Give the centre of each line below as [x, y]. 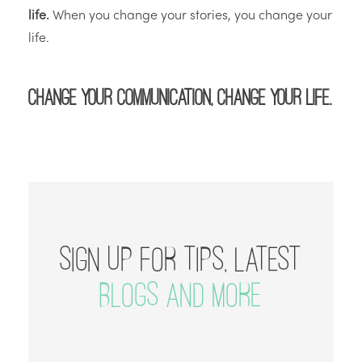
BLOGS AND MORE [181, 295]
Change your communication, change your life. [180, 97]
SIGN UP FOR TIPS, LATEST [181, 259]
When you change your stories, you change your [191, 17]
